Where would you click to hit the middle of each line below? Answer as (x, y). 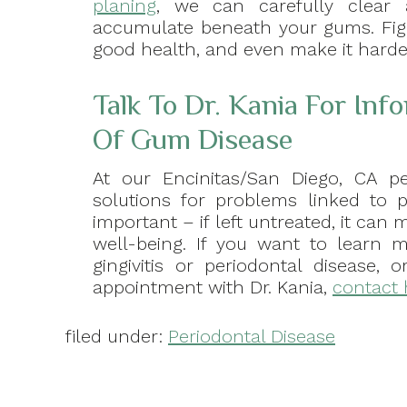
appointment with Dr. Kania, (213, 288)
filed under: (117, 337)
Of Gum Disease (193, 139)
